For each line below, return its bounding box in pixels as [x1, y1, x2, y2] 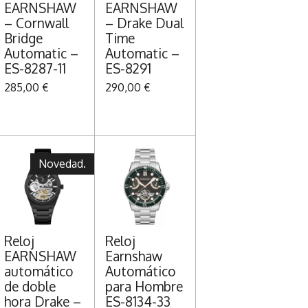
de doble [3, 277, 56, 295]
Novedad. [38, 157, 86, 171]
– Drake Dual [104, 14, 184, 32]
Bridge [3, 30, 43, 47]
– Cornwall [3, 14, 69, 32]
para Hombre [104, 277, 183, 295]
